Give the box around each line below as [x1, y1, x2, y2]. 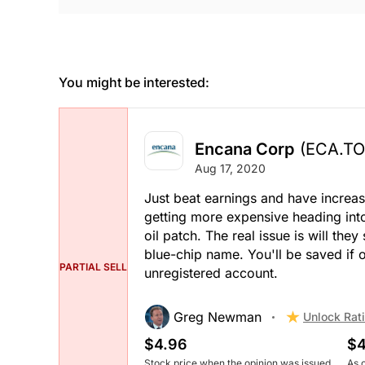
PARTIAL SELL [59, 261, 127, 274]
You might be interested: [59, 73, 209, 90]
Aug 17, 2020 [195, 161, 266, 176]
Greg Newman [174, 309, 262, 326]
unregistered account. [144, 265, 278, 282]
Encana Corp [195, 139, 294, 160]
